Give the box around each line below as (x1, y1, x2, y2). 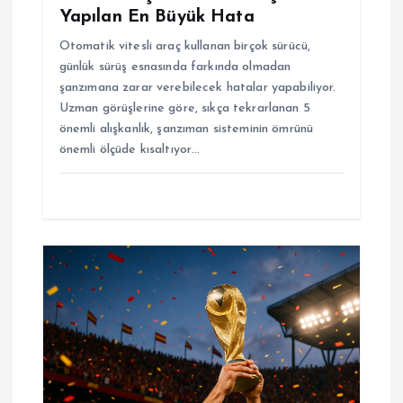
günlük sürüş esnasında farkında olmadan (58, 60, 291, 75)
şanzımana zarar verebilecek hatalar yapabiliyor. (58, 81, 336, 95)
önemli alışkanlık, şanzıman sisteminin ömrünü (58, 122, 314, 137)
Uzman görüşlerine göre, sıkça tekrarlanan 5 (58, 102, 310, 116)
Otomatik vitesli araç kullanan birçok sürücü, (58, 40, 311, 54)
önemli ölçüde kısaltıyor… (58, 143, 201, 157)
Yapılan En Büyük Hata (58, 8, 255, 27)
